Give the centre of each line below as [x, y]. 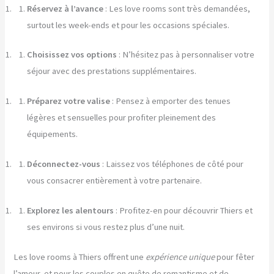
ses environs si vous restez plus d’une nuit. [106, 227]
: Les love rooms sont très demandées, [177, 8]
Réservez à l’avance [65, 8]
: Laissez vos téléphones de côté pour [172, 164]
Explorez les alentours [71, 211]
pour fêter [235, 257]
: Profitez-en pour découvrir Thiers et [183, 211]
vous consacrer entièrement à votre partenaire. [115, 181]
